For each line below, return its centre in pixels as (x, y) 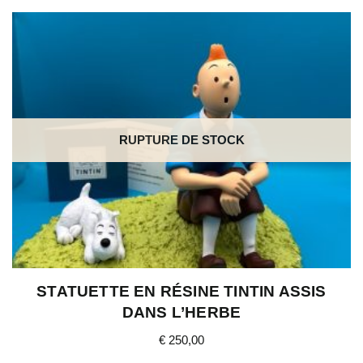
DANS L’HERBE (181, 312)
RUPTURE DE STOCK (181, 139)
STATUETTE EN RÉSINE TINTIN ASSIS (181, 291)
